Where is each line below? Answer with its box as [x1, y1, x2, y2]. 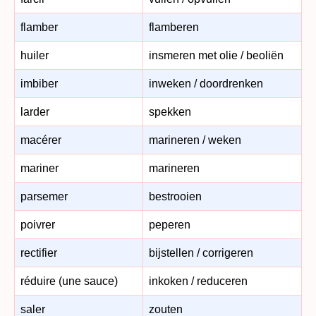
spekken [149, 105, 191, 118]
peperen [149, 218, 190, 231]
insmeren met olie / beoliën [149, 49, 284, 61]
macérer [20, 133, 61, 146]
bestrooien [149, 190, 202, 202]
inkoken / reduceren [149, 274, 248, 287]
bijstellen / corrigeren [149, 246, 253, 259]
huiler [20, 49, 49, 61]
